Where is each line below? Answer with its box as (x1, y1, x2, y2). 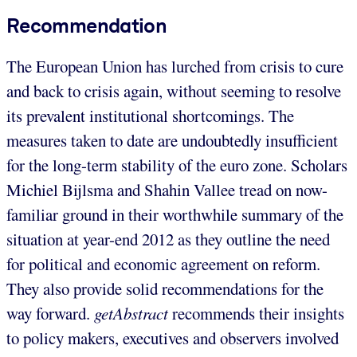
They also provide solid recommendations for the (6, 277, 324, 300)
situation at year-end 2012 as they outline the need (6, 227, 330, 250)
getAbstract (94, 301, 168, 324)
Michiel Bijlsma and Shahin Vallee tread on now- (6, 178, 328, 201)
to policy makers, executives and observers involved (6, 326, 339, 349)
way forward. (6, 301, 94, 324)
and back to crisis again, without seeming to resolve (6, 79, 341, 102)
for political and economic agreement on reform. (6, 252, 320, 275)
